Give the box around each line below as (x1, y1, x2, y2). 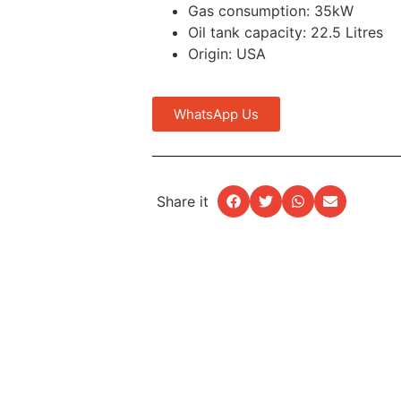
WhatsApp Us (174, 106, 259, 124)
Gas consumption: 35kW (188, 2, 354, 21)
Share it (157, 192, 209, 211)
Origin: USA (188, 45, 266, 64)
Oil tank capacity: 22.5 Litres (188, 23, 383, 42)
